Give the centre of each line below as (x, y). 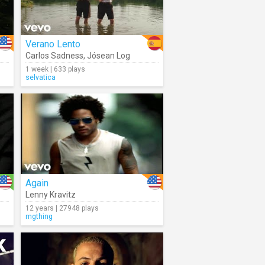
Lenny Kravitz (51, 195)
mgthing (39, 216)
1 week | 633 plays (55, 69)
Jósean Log (109, 56)
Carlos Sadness (54, 56)
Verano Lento (53, 44)
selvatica (41, 77)
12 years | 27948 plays (62, 208)
